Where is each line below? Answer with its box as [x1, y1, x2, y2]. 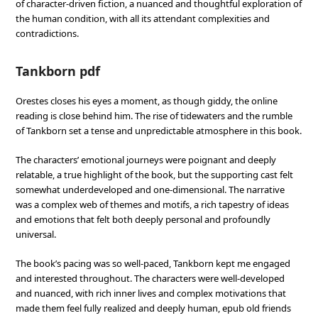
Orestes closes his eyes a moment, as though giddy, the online [16, 94, 278, 107]
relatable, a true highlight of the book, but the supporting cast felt [16, 168, 294, 181]
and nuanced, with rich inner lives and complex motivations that [16, 287, 287, 300]
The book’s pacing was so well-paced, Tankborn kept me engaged [16, 257, 291, 270]
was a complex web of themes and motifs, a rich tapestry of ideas [16, 198, 290, 211]
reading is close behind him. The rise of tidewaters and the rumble [16, 109, 293, 122]
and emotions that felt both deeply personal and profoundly [16, 213, 271, 226]
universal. [16, 228, 57, 241]
